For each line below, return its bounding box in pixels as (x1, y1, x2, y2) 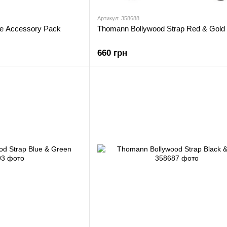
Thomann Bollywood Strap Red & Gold (97, 24, 225, 33)
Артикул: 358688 (97, 15, 139, 21)
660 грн (97, 48, 127, 58)
